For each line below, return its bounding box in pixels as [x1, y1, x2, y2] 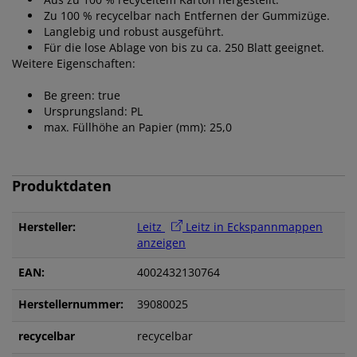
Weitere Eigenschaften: [12, 55, 135, 71]
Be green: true [44, 87, 120, 103]
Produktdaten [12, 175, 112, 195]
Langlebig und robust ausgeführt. [44, 23, 224, 39]
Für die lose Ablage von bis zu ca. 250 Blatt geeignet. [44, 39, 324, 55]
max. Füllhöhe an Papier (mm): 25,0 [44, 119, 232, 135]
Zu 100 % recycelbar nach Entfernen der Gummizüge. [44, 7, 330, 23]
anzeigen [137, 234, 186, 250]
